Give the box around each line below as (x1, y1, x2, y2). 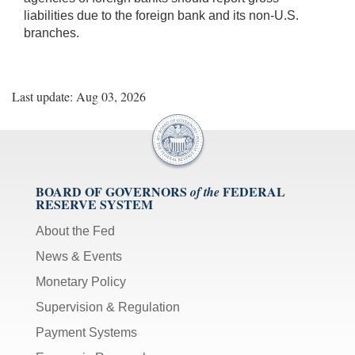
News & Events (36, 249, 122, 263)
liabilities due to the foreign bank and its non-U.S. (24, 8, 299, 22)
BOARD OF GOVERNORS (36, 181, 187, 200)
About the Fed (36, 223, 115, 238)
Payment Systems (36, 325, 137, 339)
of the (190, 182, 219, 200)
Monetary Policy (36, 274, 126, 288)
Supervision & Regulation (36, 300, 180, 314)
